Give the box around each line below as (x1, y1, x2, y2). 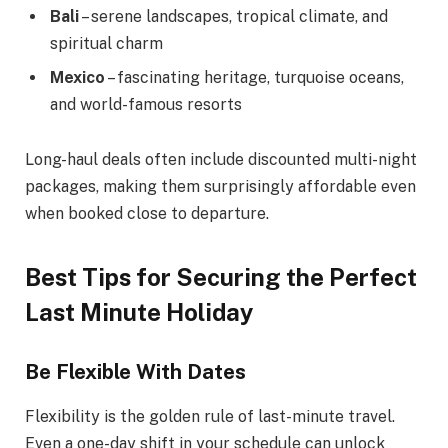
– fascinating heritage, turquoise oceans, (105, 67, 404, 87)
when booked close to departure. (25, 204, 269, 224)
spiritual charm (50, 33, 163, 53)
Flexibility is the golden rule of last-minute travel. (25, 406, 395, 426)
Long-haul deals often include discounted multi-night (25, 150, 417, 170)
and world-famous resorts (50, 94, 242, 114)
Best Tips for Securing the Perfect (25, 262, 417, 291)
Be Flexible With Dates (25, 360, 246, 385)
